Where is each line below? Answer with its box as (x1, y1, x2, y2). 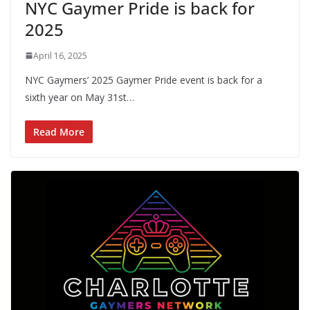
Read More (33, 125, 84, 138)
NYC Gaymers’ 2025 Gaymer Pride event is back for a (25, 73, 262, 86)
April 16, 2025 (33, 49, 87, 62)
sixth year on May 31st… (25, 90, 134, 104)
